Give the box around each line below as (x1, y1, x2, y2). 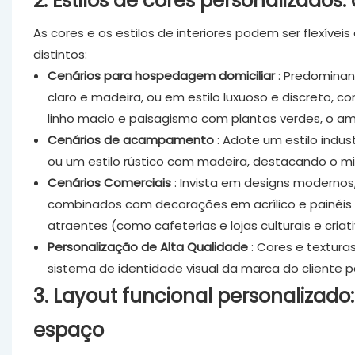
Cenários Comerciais (47, 174, 171, 191)
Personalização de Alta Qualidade (47, 238, 248, 255)
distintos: (32, 45, 87, 63)
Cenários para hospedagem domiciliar (47, 67, 275, 84)
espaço (32, 316, 104, 343)
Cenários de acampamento (47, 131, 214, 148)
